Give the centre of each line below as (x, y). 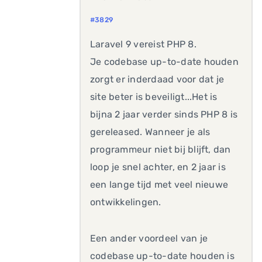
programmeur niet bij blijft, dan (161, 149)
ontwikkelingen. (126, 202)
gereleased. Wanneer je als (150, 132)
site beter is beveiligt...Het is (154, 97)
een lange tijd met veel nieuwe (159, 185)
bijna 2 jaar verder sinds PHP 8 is (164, 114)
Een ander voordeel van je (149, 238)
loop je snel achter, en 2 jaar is (158, 167)
